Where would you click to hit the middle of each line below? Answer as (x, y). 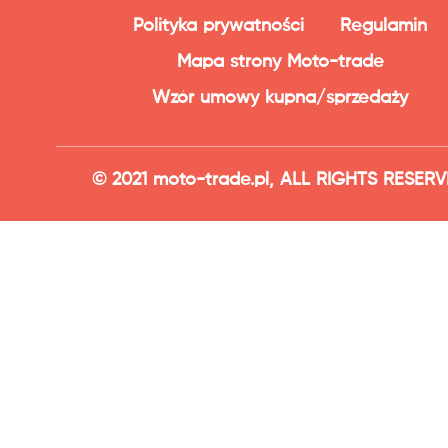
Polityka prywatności (218, 25)
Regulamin (383, 25)
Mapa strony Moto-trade (280, 61)
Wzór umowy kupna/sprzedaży (280, 97)
